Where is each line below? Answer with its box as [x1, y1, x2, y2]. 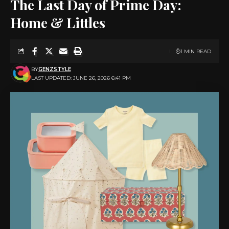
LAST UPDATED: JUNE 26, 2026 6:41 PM [31, 75, 131, 81]
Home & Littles [10, 13, 105, 32]
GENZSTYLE [38, 66, 71, 73]
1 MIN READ [180, 48, 211, 55]
